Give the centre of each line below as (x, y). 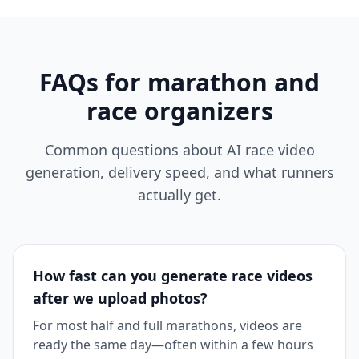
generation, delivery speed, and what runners (179, 172)
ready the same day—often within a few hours (173, 344)
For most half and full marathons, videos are (167, 325)
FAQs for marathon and (179, 82)
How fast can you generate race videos (173, 275)
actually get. (179, 194)
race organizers (179, 111)
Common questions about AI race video (179, 149)
